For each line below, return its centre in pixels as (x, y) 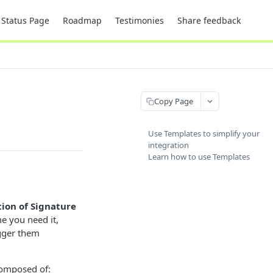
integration (168, 145)
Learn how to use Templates (199, 157)
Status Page (25, 20)
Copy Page (174, 101)
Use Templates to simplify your (204, 133)
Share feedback (209, 20)
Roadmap (82, 20)
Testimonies (140, 20)
